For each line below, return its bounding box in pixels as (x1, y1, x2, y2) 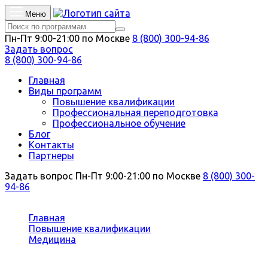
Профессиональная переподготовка (53, 107, 218, 118)
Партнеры (29, 150, 74, 161)
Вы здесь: (29, 202, 77, 212)
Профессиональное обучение (53, 118, 185, 129)
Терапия (29, 245, 66, 255)
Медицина (29, 234, 76, 245)
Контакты (29, 139, 74, 150)
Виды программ (29, 86, 102, 96)
